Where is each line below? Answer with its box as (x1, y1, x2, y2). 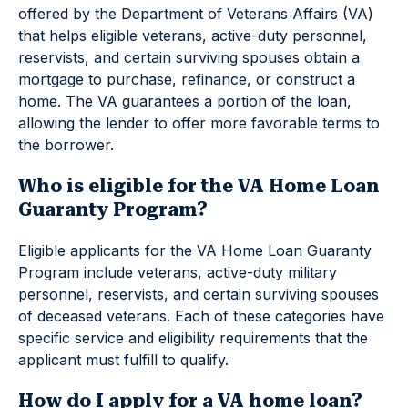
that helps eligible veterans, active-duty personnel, (18, 26, 367, 45)
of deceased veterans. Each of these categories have (18, 307, 384, 325)
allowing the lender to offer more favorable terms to (18, 114, 380, 132)
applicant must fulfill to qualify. (18, 351, 229, 369)
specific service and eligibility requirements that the (18, 329, 368, 347)
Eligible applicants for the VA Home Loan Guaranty (18, 241, 372, 260)
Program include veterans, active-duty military (18, 263, 337, 281)
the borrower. (18, 136, 114, 154)
